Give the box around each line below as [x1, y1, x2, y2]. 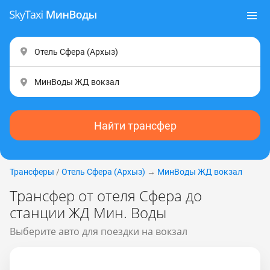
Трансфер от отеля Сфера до [10, 186, 202, 206]
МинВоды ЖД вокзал [157, 167, 242, 177]
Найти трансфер [93, 119, 177, 132]
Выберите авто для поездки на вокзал [10, 225, 187, 238]
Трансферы [10, 167, 54, 177]
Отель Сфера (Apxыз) [61, 167, 145, 177]
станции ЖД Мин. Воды [10, 202, 166, 222]
